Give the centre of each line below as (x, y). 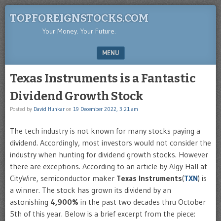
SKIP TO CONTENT (37, 71)
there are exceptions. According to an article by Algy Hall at (109, 166)
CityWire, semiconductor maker (63, 178)
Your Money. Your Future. (79, 31)
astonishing (30, 202)
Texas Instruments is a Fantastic (103, 78)
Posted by (22, 109)
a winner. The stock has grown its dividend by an (91, 190)
